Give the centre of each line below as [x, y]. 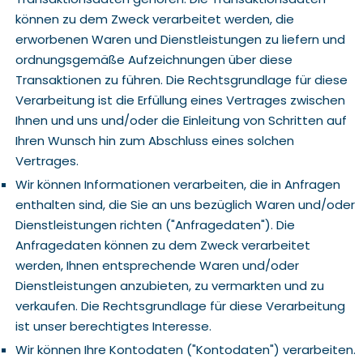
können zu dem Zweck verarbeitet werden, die [154, 19]
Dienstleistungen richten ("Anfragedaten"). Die [155, 225]
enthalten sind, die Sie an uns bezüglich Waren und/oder [185, 205]
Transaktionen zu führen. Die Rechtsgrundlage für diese [181, 80]
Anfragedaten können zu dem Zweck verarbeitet [162, 245]
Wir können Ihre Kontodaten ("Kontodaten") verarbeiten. [185, 350]
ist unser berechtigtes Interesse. [113, 326]
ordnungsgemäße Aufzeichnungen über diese [154, 60]
